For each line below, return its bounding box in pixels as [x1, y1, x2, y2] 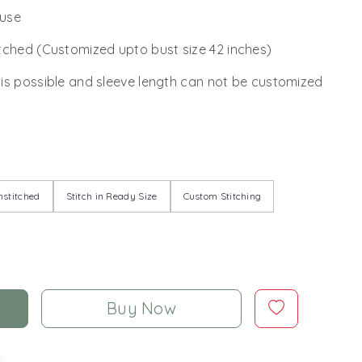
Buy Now [106, 297, 177, 318]
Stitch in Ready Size [65, 189, 158, 202]
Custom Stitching [183, 189, 262, 202]
